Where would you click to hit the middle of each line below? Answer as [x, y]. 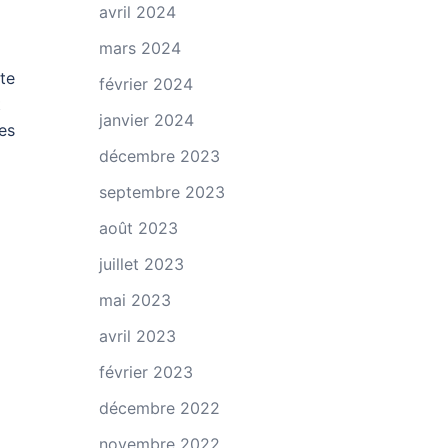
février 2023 [145, 372]
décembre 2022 [159, 408]
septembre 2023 [161, 192]
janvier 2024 [146, 120]
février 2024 [145, 84]
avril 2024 [137, 12]
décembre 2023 [159, 156]
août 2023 [138, 228]
